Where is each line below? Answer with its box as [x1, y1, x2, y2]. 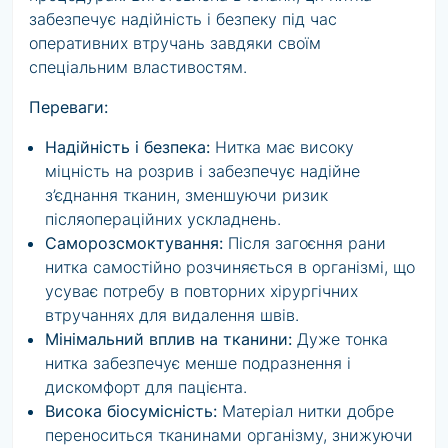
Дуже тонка [292, 329, 388, 349]
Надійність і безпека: [45, 137, 210, 157]
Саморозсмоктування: [45, 233, 223, 253]
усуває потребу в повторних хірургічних [45, 281, 358, 301]
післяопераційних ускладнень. [45, 209, 281, 229]
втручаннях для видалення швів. [45, 305, 299, 325]
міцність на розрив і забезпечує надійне [45, 161, 360, 181]
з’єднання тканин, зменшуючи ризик [45, 185, 328, 205]
